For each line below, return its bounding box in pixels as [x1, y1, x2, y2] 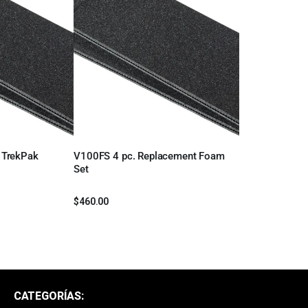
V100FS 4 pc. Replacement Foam [74, 150, 225, 163]
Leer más [86, 159, 131, 173]
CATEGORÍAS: [13, 289, 84, 302]
